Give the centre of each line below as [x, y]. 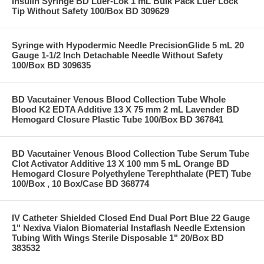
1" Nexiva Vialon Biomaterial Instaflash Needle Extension [128, 227]
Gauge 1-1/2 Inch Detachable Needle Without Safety [117, 55]
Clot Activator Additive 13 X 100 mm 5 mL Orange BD [121, 163]
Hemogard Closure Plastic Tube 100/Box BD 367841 [118, 119]
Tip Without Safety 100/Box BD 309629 [90, 11]
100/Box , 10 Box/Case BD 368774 [80, 183]
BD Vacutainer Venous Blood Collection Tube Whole [119, 99]
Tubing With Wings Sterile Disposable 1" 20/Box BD [118, 237]
